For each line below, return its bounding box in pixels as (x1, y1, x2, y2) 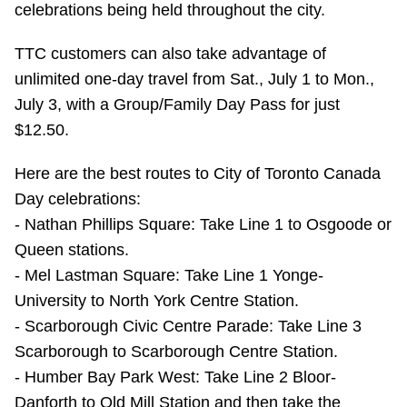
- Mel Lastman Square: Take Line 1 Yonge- (15, 266, 323, 285)
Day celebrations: (15, 190, 141, 209)
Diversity (64, 127, 113, 143)
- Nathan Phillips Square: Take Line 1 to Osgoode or (15, 215, 392, 234)
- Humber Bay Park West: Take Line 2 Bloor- (15, 368, 336, 387)
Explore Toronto (64, 184, 154, 199)
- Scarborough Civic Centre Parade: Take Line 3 (15, 317, 362, 336)
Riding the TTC (64, 14, 151, 29)
